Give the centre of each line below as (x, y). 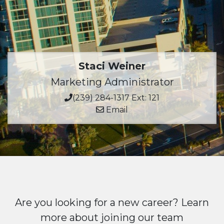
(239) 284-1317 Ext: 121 (116, 98)
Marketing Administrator (112, 82)
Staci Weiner (112, 66)
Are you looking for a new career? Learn (112, 202)
